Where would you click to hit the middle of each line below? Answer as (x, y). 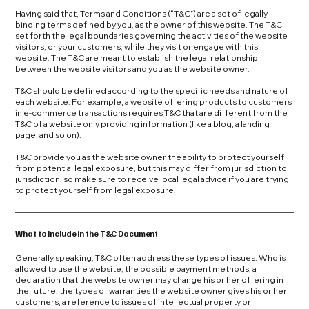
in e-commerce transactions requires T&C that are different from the (152, 112)
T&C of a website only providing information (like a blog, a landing (143, 123)
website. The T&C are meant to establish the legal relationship (137, 57)
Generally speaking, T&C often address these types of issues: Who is (151, 258)
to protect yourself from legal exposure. (96, 190)
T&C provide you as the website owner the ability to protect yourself (150, 157)
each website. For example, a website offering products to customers (154, 101)
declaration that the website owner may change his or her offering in (150, 280)
